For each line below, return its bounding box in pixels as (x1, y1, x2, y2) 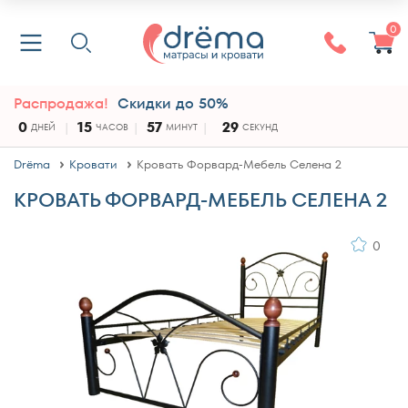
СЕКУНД (242, 120, 278, 134)
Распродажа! (14, 93, 108, 114)
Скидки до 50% (117, 93, 229, 114)
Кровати (69, 156, 117, 173)
